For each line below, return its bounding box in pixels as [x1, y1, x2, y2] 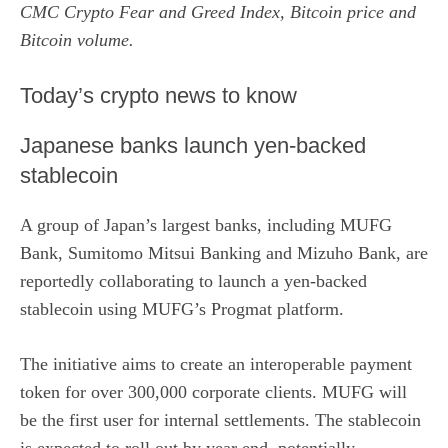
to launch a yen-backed [194, 270, 367, 291]
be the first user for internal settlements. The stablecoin [20, 409, 421, 430]
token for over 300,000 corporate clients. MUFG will [20, 381, 407, 402]
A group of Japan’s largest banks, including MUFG [20, 214, 392, 235]
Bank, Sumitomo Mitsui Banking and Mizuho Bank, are [20, 242, 428, 263]
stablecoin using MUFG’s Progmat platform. [20, 298, 344, 319]
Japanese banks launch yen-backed [20, 132, 366, 158]
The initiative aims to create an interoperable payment [20, 353, 412, 374]
